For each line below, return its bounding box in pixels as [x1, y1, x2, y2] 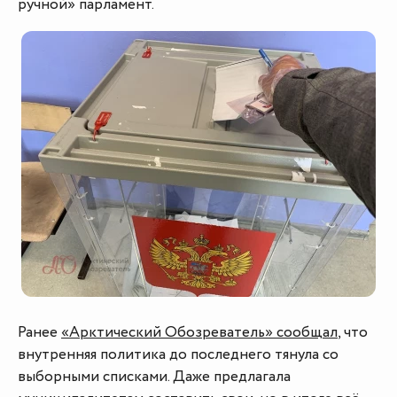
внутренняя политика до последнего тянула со [18, 344, 339, 366]
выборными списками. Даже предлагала [18, 366, 291, 388]
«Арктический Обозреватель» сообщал [61, 322, 338, 344]
